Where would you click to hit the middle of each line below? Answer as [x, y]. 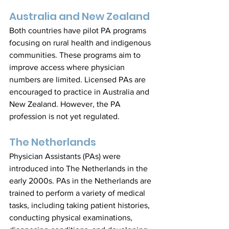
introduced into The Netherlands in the [79, 168]
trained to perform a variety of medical [78, 193]
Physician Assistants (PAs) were [66, 156]
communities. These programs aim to [76, 55]
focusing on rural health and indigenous [81, 43]
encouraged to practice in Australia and [80, 92]
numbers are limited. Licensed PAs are [78, 79]
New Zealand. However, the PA [66, 104]
